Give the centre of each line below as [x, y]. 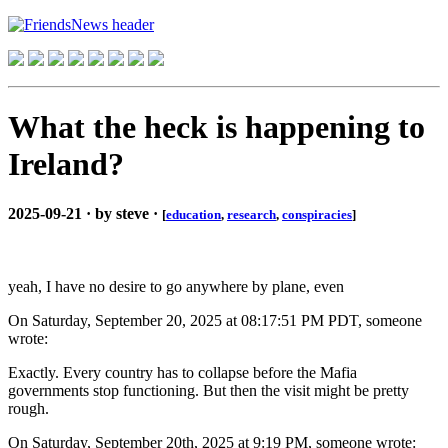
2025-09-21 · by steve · [85, 213]
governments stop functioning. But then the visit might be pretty [208, 391]
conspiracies [317, 214]
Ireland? [66, 164]
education [193, 214]
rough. [28, 409]
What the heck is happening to [216, 127]
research [251, 214]
